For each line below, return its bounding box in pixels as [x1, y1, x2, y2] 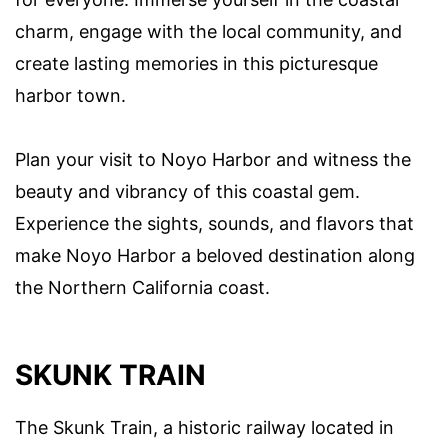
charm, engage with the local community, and [15, 20, 402, 42]
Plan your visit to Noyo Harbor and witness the [15, 148, 411, 170]
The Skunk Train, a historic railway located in [15, 417, 394, 439]
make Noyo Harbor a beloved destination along [15, 244, 415, 266]
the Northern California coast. [15, 276, 270, 298]
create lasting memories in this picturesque [15, 52, 378, 74]
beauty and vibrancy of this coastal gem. [15, 180, 360, 202]
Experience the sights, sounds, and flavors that [15, 212, 414, 234]
